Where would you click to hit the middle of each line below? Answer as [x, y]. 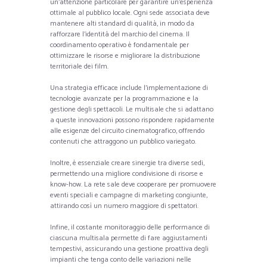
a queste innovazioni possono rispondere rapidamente [132, 120]
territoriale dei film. [79, 66]
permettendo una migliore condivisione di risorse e [127, 173]
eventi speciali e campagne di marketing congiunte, [129, 195]
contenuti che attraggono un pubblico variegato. [123, 141]
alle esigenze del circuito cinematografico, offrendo [127, 131]
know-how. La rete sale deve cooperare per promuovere [133, 184]
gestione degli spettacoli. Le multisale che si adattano [132, 109]
